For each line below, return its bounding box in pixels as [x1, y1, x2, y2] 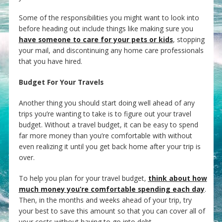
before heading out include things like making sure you [18, 24, 193, 34]
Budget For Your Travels [18, 77, 104, 87]
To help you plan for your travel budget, [18, 173, 148, 183]
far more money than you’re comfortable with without [18, 131, 192, 141]
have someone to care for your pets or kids [18, 35, 173, 45]
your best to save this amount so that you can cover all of [18, 206, 205, 216]
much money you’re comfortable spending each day [18, 184, 205, 194]
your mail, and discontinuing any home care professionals [18, 46, 204, 55]
